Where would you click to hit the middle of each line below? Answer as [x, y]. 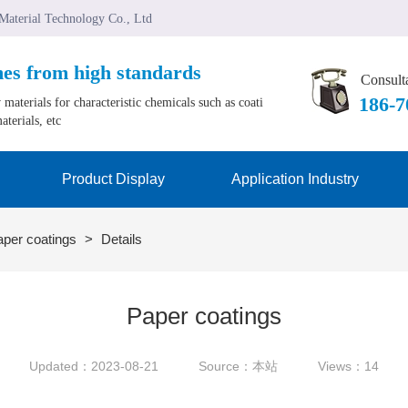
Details [122, 239]
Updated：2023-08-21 [94, 366]
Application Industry [295, 179]
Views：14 [348, 366]
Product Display [113, 179]
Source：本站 [238, 366]
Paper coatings [204, 316]
